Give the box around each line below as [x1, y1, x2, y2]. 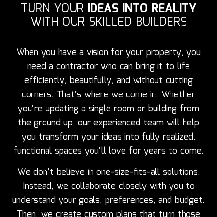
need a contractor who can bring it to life [27, 60, 190, 74]
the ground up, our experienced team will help [18, 116, 199, 130]
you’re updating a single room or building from [18, 102, 199, 116]
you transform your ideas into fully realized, [21, 130, 196, 144]
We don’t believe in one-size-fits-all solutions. [17, 165, 200, 179]
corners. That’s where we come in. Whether [22, 88, 195, 102]
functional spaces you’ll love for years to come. [13, 144, 204, 158]
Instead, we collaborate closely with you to [22, 179, 195, 193]
